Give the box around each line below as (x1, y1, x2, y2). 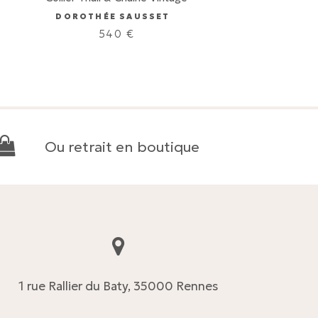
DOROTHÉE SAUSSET (55, 11, 170, 21)
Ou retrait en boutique (45, 138, 199, 156)
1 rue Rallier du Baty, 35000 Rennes (18, 278, 218, 294)
